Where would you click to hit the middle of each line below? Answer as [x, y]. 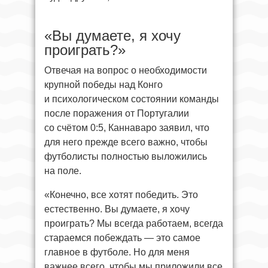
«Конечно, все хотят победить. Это [121, 194]
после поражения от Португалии [117, 113]
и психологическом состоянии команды [132, 99]
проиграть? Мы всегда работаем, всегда [134, 223]
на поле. [63, 170]
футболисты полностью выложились [126, 156]
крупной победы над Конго [103, 84]
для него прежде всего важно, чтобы [126, 142]
